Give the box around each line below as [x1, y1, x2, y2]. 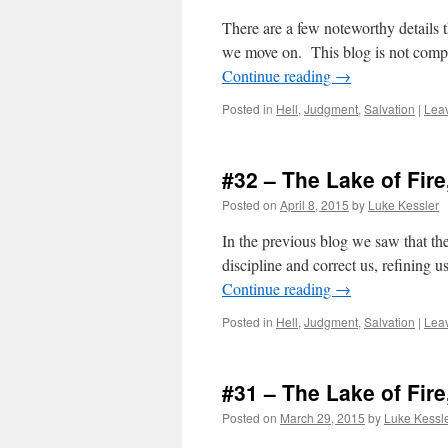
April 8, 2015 [280, 196, 349, 213]
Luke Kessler [368, 196, 439, 213]
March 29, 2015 [280, 409, 365, 426]
